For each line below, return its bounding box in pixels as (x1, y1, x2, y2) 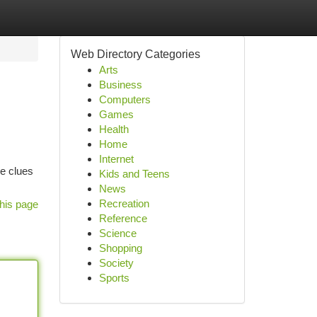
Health (98, 123, 129, 135)
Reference (98, 212, 147, 224)
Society (98, 257, 134, 269)
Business (98, 79, 142, 91)
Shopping (98, 242, 142, 254)
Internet (98, 153, 134, 165)
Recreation (98, 197, 149, 209)
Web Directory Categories (70, 48, 200, 60)
